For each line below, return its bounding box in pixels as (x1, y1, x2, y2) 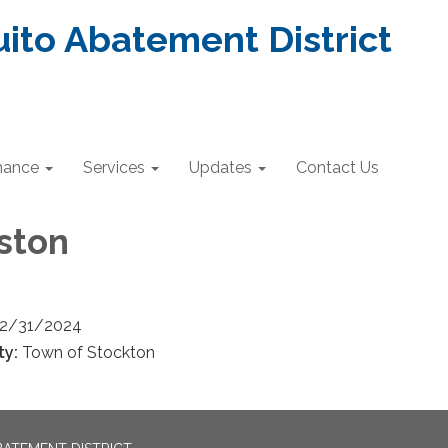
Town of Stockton (22, 342, 159, 362)
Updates (189, 158, 252, 177)
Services (83, 158, 145, 177)
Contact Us (296, 158, 379, 177)
